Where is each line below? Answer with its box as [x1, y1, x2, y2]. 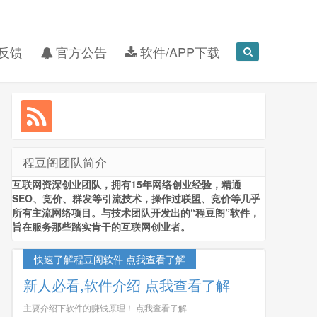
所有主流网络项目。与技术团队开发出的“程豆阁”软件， [12, 205, 260, 219]
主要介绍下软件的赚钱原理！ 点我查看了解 [23, 301, 187, 313]
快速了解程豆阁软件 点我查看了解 [34, 252, 185, 266]
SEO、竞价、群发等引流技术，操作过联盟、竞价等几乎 [12, 191, 260, 205]
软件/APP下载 [137, 42, 220, 61]
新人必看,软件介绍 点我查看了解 [23, 275, 230, 295]
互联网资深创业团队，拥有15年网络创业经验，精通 [12, 177, 241, 191]
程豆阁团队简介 [23, 153, 107, 171]
